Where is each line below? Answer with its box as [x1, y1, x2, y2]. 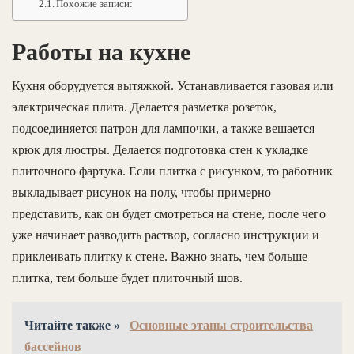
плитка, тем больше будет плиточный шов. [12, 270, 243, 284]
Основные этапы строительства [130, 318, 313, 332]
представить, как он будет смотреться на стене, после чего [12, 206, 326, 220]
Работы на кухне [12, 38, 190, 65]
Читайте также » [24, 318, 123, 332]
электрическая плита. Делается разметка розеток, [12, 100, 277, 114]
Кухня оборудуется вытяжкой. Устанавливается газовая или [12, 78, 333, 92]
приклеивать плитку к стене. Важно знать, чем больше [12, 249, 307, 263]
